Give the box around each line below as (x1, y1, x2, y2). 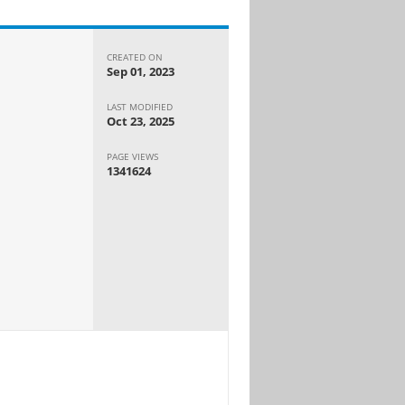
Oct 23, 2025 (107, 112, 175, 129)
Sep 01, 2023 (107, 62, 175, 80)
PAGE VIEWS (107, 149, 159, 163)
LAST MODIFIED (107, 99, 174, 113)
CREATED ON (107, 50, 164, 63)
